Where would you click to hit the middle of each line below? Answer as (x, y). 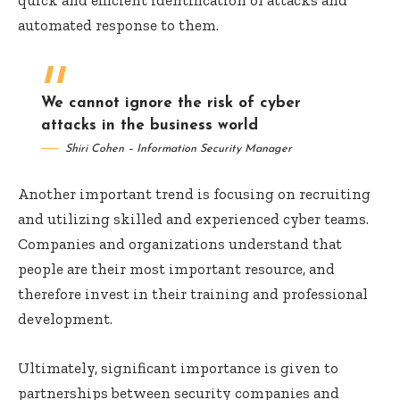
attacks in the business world (149, 125)
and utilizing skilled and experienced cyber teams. (193, 219)
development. (65, 319)
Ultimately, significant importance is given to (178, 368)
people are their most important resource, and (176, 269)
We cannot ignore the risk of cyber (171, 103)
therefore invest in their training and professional (193, 294)
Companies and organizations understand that (180, 244)
